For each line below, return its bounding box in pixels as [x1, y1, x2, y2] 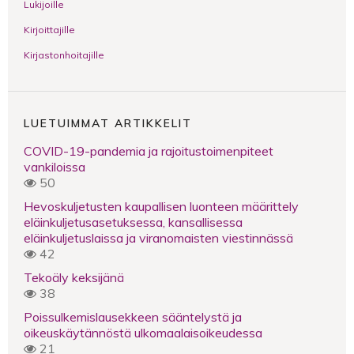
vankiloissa [24, 158, 85, 175]
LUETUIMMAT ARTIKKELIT [24, 115, 192, 130]
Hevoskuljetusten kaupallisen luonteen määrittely [24, 198, 299, 214]
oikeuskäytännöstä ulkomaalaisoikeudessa [24, 324, 262, 341]
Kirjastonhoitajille [24, 48, 104, 61]
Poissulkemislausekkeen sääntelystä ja [24, 308, 242, 325]
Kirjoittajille [24, 23, 75, 36]
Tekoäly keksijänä [24, 269, 124, 285]
